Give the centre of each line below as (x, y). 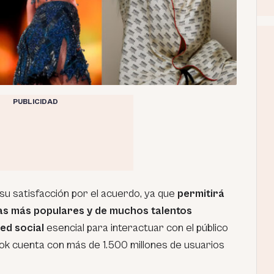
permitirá (200, 194)
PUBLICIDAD (35, 102)
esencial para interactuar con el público (137, 228)
